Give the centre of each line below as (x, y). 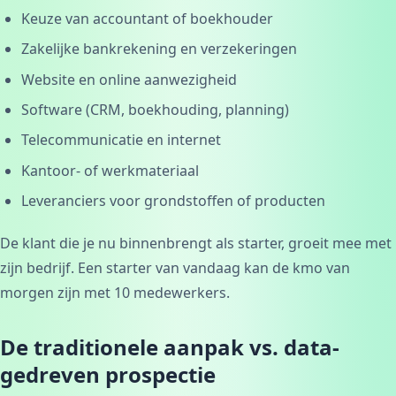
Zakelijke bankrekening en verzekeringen (159, 49)
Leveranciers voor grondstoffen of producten (173, 201)
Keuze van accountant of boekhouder (147, 18)
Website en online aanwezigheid (129, 79)
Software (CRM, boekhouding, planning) (155, 110)
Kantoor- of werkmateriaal (110, 170)
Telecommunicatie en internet (121, 140)
